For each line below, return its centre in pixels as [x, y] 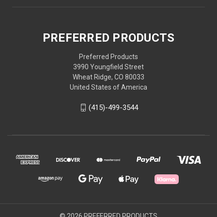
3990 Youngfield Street [108, 67]
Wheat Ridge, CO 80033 [108, 77]
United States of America [108, 87]
